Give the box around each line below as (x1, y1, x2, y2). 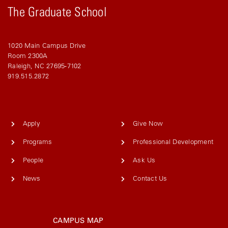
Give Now (133, 119, 163, 127)
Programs (22, 137, 52, 146)
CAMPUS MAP (53, 216, 104, 225)
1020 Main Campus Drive (8, 41, 86, 49)
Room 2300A (8, 51, 48, 60)
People (22, 156, 44, 164)
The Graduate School (8, 4, 107, 19)
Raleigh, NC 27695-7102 (8, 62, 81, 70)
